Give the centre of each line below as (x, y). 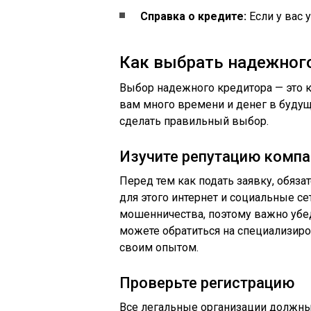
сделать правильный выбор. (194, 121)
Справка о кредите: (193, 16)
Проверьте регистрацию (207, 283)
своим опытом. (159, 247)
